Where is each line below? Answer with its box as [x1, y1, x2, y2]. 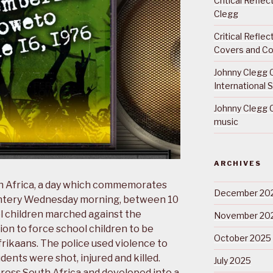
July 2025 [213, 255, 251, 266]
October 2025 [213, 233, 271, 244]
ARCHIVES [213, 159, 261, 168]
